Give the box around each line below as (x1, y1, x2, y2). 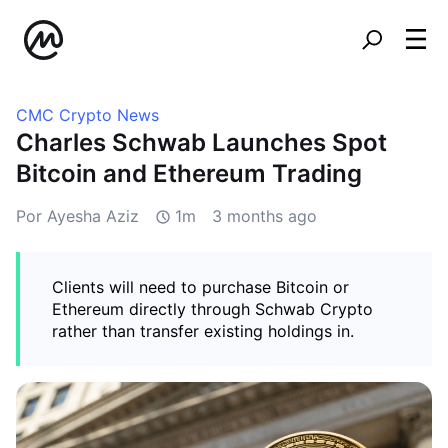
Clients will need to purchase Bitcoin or (52, 277, 349, 297)
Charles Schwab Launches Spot (16, 128, 387, 157)
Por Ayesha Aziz (16, 206, 139, 226)
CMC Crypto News (16, 105, 159, 125)
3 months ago (212, 206, 317, 226)
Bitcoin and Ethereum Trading (16, 159, 362, 188)
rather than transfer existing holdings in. (52, 321, 354, 341)
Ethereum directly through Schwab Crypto (52, 299, 373, 319)
